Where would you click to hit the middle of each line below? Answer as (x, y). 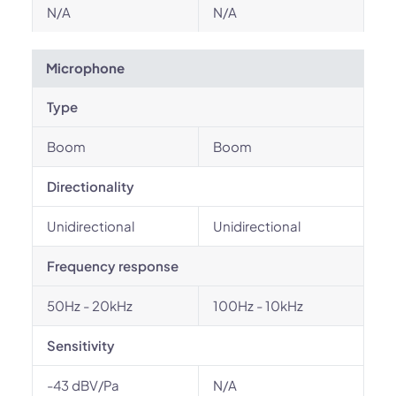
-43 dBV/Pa (83, 385)
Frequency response (113, 266)
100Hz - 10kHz (258, 305)
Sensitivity (81, 345)
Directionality (91, 186)
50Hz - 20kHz (90, 305)
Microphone (85, 68)
